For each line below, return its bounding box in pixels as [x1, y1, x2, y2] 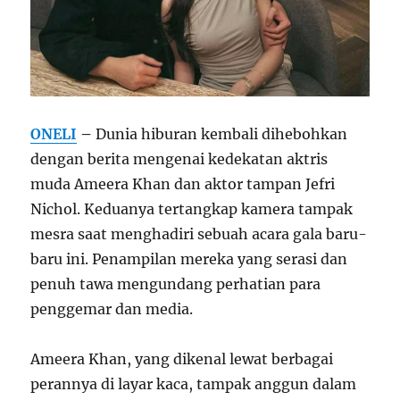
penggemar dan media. [30, 300, 194, 319]
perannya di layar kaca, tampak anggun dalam [30, 375, 357, 394]
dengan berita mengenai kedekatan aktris [30, 150, 329, 169]
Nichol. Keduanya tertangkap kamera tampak [30, 200, 354, 219]
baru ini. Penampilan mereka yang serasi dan [30, 250, 348, 269]
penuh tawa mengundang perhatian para [30, 275, 321, 294]
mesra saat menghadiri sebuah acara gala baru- [30, 225, 368, 244]
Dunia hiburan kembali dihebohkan [96, 125, 348, 144]
